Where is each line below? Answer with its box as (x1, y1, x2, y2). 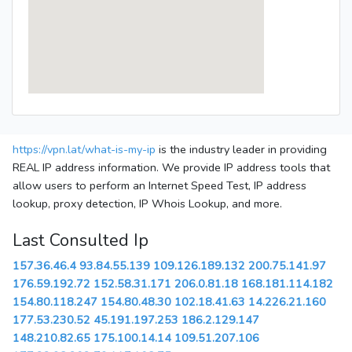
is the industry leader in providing (156, 141, 327, 158)
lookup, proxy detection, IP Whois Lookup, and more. (13, 196, 282, 212)
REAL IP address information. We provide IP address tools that (13, 159, 330, 176)
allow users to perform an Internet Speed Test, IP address (13, 178, 306, 194)
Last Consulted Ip (13, 229, 148, 253)
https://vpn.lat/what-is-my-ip (13, 141, 156, 158)
